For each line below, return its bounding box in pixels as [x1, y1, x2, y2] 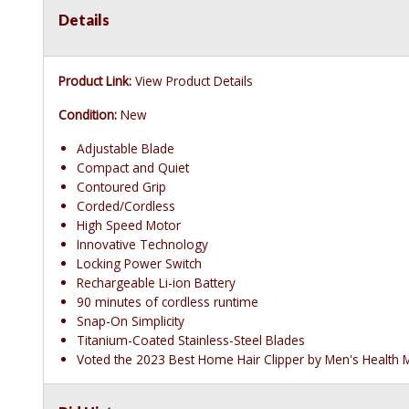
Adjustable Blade [77, 140, 174, 158]
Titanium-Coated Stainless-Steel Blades [77, 331, 305, 350]
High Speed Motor [77, 216, 181, 235]
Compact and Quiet [77, 159, 189, 177]
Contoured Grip [77, 178, 166, 196]
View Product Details [135, 72, 253, 90]
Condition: [58, 106, 117, 124]
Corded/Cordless [77, 197, 175, 215]
